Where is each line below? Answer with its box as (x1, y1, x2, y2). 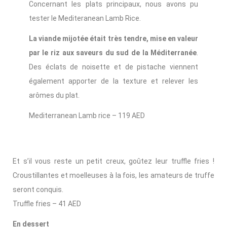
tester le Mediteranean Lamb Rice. (28, 14, 141, 23)
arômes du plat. (28, 91, 80, 100)
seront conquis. (13, 185, 63, 194)
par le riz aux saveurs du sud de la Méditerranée (28, 49, 197, 57)
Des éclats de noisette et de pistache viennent (28, 63, 199, 71)
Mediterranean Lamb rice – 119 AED (28, 111, 145, 120)
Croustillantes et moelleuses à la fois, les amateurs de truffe (13, 171, 214, 180)
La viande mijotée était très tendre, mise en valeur (28, 34, 199, 43)
